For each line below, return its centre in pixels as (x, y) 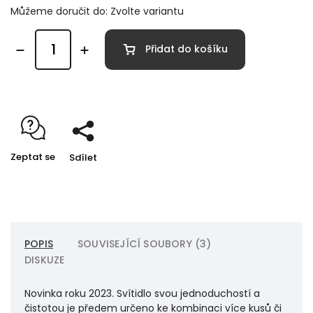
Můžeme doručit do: (59, 11)
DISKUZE (45, 260)
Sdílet (83, 157)
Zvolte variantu (147, 11)
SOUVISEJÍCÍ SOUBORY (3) (145, 243)
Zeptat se (33, 156)
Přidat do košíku (187, 49)
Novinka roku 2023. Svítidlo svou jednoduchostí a (142, 293)
